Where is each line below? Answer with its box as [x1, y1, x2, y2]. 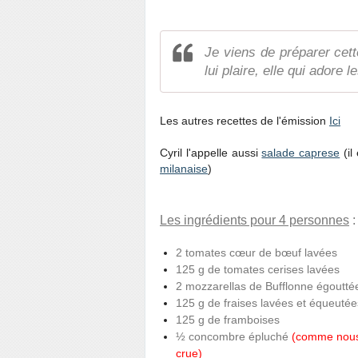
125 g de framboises [176, 313, 280, 326]
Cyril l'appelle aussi [160, 146, 262, 159]
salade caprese [261, 146, 340, 159]
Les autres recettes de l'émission [160, 114, 329, 127]
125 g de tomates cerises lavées [176, 263, 340, 276]
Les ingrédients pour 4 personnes [160, 213, 349, 227]
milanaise [160, 162, 208, 175]
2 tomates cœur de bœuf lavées [176, 246, 337, 259]
